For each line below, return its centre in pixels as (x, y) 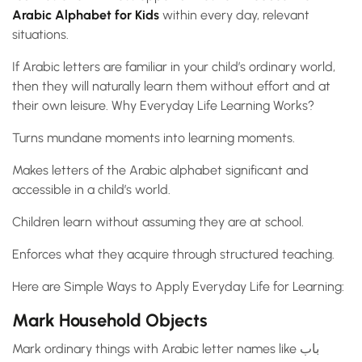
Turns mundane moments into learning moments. (154, 138)
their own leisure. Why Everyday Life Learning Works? (163, 106)
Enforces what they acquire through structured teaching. (173, 255)
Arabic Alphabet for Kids (86, 15)
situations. (40, 35)
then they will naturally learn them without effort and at (171, 86)
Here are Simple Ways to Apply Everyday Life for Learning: (178, 287)
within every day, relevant (234, 15)
